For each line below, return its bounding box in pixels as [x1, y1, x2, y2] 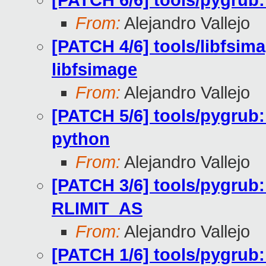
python [52, 129, 110, 149]
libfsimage [52, 60, 137, 80]
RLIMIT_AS [52, 199, 142, 218]
